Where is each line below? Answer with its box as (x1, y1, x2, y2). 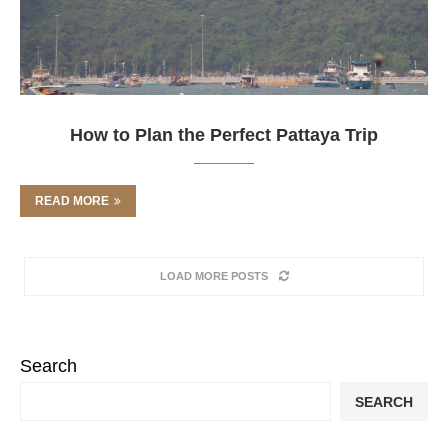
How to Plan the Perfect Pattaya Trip (70, 125, 378, 145)
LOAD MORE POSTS (159, 270, 268, 282)
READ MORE (35, 194, 109, 208)
